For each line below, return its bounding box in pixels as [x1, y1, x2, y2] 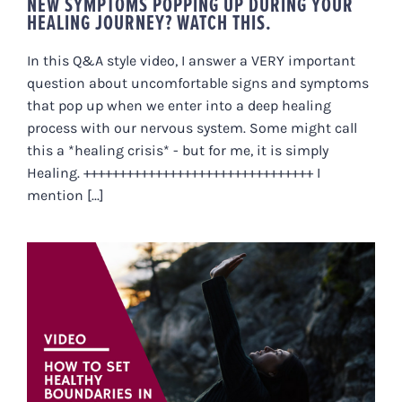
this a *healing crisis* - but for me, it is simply [27, 142, 328, 160]
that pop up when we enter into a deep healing [27, 97, 331, 115]
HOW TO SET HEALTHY [106, 313, 296, 334]
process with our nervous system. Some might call [27, 119, 357, 137]
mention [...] [27, 187, 104, 205]
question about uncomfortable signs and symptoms [27, 74, 369, 92]
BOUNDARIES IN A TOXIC [93, 332, 309, 353]
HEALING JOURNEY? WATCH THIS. [27, 7, 272, 39]
